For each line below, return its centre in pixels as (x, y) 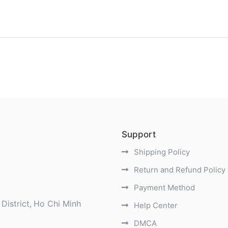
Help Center (155, 205)
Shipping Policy (161, 152)
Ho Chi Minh (57, 203)
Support (139, 134)
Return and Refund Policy (179, 169)
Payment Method (163, 187)
